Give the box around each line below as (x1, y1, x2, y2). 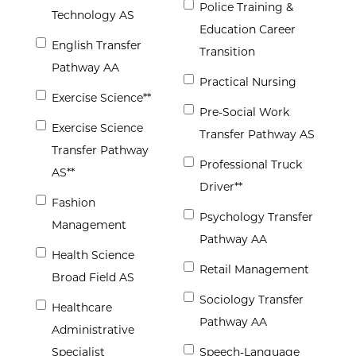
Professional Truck (199, 157, 302, 172)
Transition (199, 44, 255, 60)
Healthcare (52, 300, 112, 315)
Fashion (52, 195, 95, 211)
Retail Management (199, 262, 309, 277)
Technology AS (52, 8, 134, 23)
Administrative (52, 323, 134, 338)
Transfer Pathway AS (199, 127, 315, 142)
